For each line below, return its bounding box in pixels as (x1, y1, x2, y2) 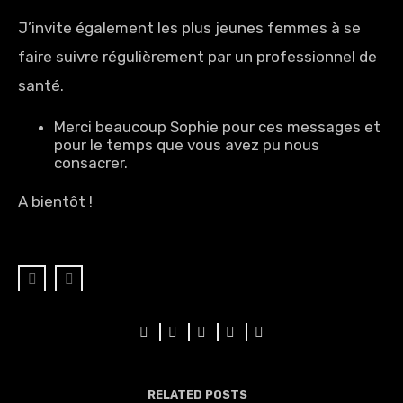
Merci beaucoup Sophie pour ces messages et (53, 118, 381, 136)
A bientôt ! (18, 193, 96, 210)
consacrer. (53, 154, 131, 172)
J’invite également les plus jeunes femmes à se (18, 19, 361, 37)
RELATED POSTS (147, 388, 247, 401)
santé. (18, 76, 64, 94)
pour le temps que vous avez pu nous (53, 136, 319, 154)
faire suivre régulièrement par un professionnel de (18, 48, 377, 66)
